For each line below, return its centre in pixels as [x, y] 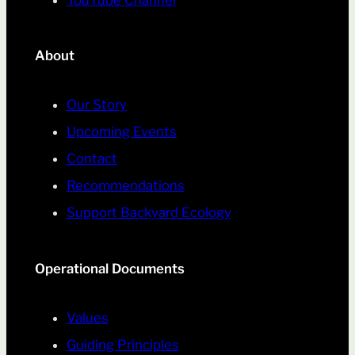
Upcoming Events [121, 132]
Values [87, 317]
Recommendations [125, 186]
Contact [92, 159]
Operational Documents [109, 268]
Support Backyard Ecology [149, 213]
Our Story [96, 105]
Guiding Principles [122, 344]
